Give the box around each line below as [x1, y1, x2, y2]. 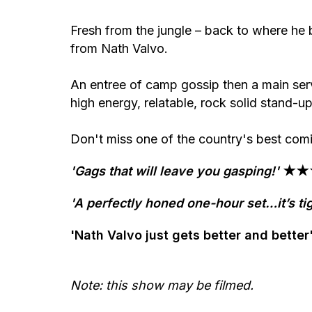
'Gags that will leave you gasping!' [70, 163, 283, 178]
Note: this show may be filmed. [70, 277, 253, 292]
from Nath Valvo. [70, 40, 168, 56]
